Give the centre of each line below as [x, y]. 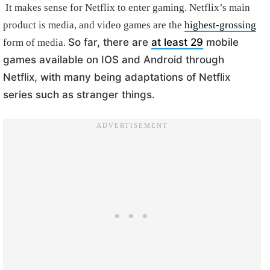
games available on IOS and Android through [114, 59]
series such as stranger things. [79, 94]
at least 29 [177, 42]
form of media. [36, 42]
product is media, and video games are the [94, 25]
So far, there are [110, 42]
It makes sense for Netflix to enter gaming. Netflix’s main [127, 7]
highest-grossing [220, 25]
